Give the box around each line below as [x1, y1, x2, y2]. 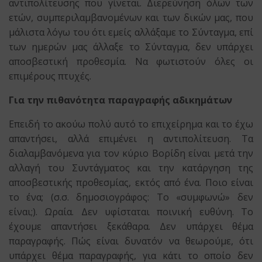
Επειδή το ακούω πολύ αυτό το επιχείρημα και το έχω [9, 118, 253, 130]
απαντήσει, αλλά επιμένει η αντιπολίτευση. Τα [9, 132, 253, 145]
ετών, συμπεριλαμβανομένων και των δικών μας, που [9, 11, 253, 24]
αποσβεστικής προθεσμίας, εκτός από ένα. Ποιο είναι [9, 176, 253, 189]
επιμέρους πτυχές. [9, 70, 92, 82]
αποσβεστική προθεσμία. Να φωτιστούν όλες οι [9, 55, 253, 68]
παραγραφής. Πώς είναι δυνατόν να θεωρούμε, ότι [9, 235, 253, 247]
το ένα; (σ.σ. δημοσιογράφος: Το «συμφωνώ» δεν [9, 191, 253, 204]
